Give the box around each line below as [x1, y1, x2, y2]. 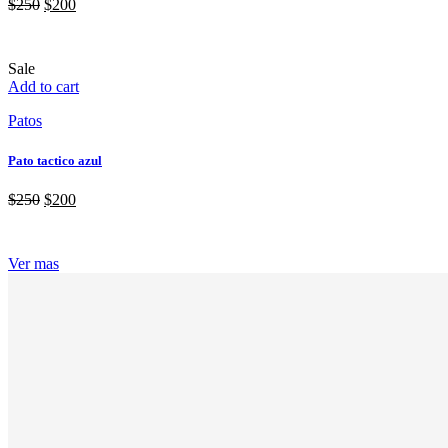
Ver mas [8, 254, 59, 272]
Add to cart [8, 78, 79, 96]
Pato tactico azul [8, 152, 102, 168]
